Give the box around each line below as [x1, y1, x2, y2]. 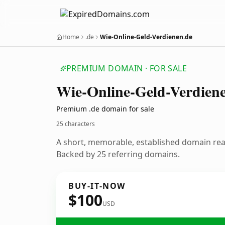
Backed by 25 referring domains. [56, 149, 180, 160]
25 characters [56, 120, 95, 128]
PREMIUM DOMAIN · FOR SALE [66, 63, 187, 74]
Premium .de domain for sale [56, 104, 154, 114]
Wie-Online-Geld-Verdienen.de [100, 33, 192, 41]
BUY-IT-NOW [68, 180, 126, 191]
